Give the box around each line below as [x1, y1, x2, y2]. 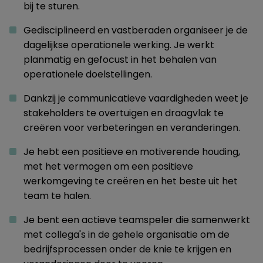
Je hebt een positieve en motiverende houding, [23, 145, 240, 159]
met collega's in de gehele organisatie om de [23, 228, 230, 241]
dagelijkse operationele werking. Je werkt [23, 38, 214, 52]
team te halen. [23, 189, 91, 203]
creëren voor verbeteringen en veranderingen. [23, 121, 240, 134]
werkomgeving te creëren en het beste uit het [23, 174, 238, 188]
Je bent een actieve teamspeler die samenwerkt [23, 213, 250, 227]
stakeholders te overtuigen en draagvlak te [23, 106, 224, 120]
